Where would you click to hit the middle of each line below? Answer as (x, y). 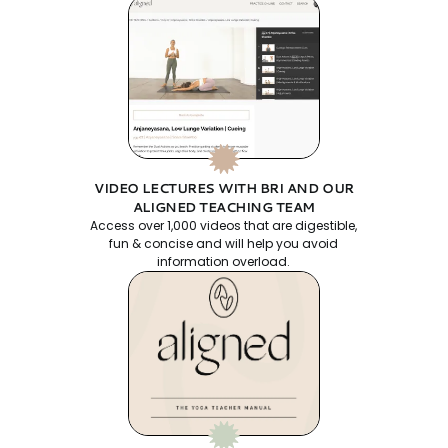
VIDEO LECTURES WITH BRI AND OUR (224, 188)
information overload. (224, 262)
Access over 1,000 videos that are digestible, (224, 226)
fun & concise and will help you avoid (224, 244)
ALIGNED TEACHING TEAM (224, 207)
